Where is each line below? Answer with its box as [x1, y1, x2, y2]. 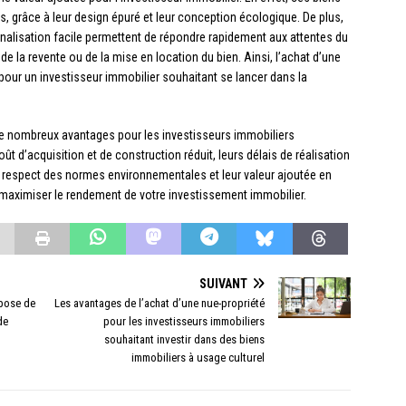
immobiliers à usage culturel [131, 351, 266, 365]
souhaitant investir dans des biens [104, 333, 266, 347]
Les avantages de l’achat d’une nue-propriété [54, 296, 266, 311]
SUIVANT [199, 276, 248, 292]
